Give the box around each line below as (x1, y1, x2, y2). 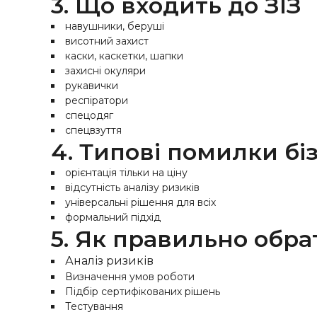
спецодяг (65, 109, 113, 122)
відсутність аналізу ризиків (65, 181, 200, 194)
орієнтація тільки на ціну (65, 166, 188, 179)
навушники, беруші (65, 20, 164, 33)
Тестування (65, 300, 123, 313)
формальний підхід (65, 211, 161, 224)
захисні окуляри (65, 64, 146, 77)
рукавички (65, 79, 118, 92)
